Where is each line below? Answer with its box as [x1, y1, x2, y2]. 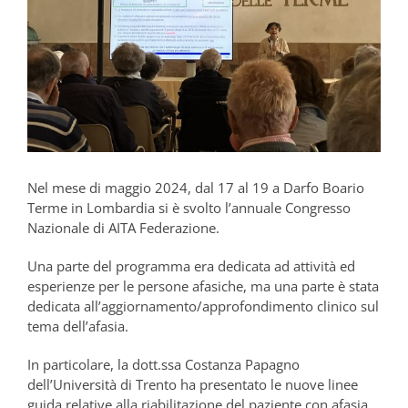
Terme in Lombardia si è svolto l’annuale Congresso [27, 199, 351, 218]
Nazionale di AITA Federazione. [27, 219, 219, 238]
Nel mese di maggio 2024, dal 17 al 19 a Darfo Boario [27, 178, 364, 198]
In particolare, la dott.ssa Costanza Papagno [27, 355, 300, 374]
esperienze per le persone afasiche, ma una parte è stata [27, 277, 379, 296]
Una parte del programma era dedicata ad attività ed [27, 257, 355, 276]
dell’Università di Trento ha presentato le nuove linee [27, 375, 358, 394]
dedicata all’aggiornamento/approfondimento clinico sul [27, 297, 379, 316]
